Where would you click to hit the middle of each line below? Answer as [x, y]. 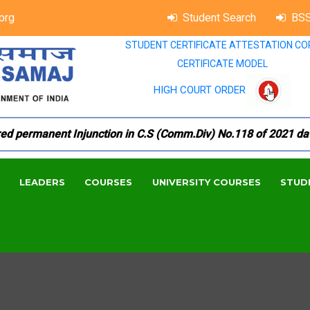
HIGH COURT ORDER [199, 90]
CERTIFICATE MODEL [222, 64]
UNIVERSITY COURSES [206, 182]
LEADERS [42, 182]
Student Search [219, 18]
